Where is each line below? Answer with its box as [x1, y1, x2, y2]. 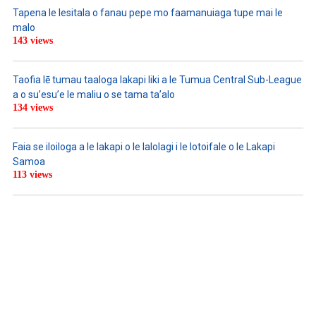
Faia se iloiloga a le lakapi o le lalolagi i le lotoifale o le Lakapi [13, 141, 275, 153]
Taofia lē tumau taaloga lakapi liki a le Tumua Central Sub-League [13, 74, 302, 86]
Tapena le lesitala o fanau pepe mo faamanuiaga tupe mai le [13, 7, 283, 19]
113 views [13, 169, 52, 181]
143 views [13, 35, 53, 47]
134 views [13, 102, 53, 114]
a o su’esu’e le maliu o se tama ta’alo [13, 89, 175, 101]
